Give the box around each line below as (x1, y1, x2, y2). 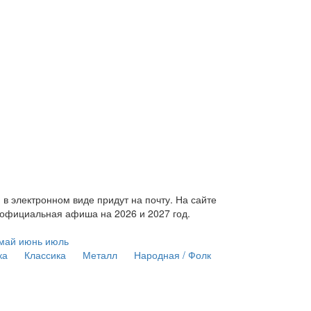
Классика (24, 247, 66, 262)
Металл (82, 247, 117, 262)
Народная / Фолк (133, 247, 211, 262)
